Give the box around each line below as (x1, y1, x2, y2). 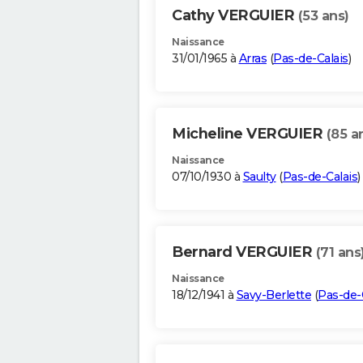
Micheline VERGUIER (172, 125, 327, 143)
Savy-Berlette (236, 288, 311, 303)
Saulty (242, 169, 276, 185)
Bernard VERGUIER (172, 243, 316, 262)
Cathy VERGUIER (172, 6, 298, 25)
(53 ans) (297, 8, 349, 24)
